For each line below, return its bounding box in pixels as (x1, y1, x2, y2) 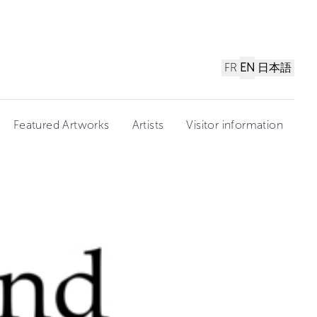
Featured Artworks (13, 118, 110, 132)
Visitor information (186, 118, 283, 132)
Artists (132, 118, 164, 132)
